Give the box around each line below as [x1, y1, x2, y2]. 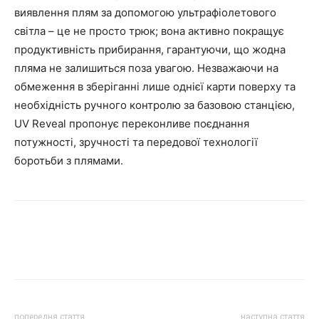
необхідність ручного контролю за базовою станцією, [14, 98, 295, 112]
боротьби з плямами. [14, 153, 123, 167]
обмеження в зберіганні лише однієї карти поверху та [14, 79, 296, 93]
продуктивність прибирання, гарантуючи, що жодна [14, 42, 286, 56]
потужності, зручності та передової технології [14, 135, 258, 149]
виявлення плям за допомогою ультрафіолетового [14, 5, 276, 19]
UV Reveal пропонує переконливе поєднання [14, 116, 249, 130]
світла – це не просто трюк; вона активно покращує [14, 23, 284, 38]
